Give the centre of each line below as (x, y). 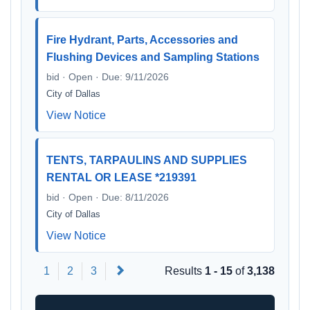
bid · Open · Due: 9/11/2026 (108, 77)
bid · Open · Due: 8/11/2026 (108, 197)
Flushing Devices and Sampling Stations (153, 57)
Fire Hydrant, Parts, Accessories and (142, 40)
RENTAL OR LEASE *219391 (121, 177)
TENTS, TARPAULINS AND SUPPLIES (147, 160)
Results (185, 271)
